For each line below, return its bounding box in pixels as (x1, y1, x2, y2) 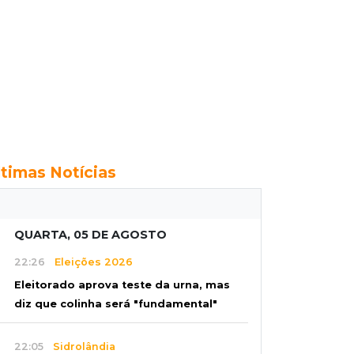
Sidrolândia (43, 340, 115, 352)
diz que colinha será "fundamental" (14, 298, 217, 311)
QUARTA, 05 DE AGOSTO (14, 228, 167, 242)
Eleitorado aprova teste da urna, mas (14, 279, 230, 292)
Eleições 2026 (45, 255, 133, 268)
